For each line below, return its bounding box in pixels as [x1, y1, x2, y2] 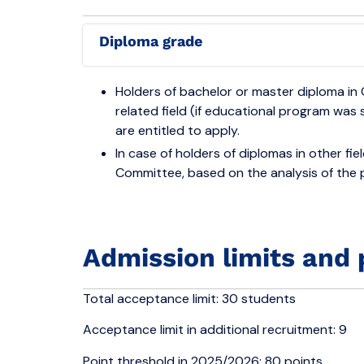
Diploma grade [110, 32, 202, 50]
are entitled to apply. [115, 122, 240, 139]
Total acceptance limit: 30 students [83, 290, 296, 307]
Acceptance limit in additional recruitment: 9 [83, 321, 347, 339]
